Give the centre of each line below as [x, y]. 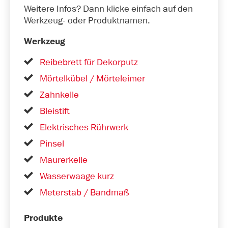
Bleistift [54, 111]
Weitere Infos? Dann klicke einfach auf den [108, 9]
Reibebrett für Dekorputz [89, 62]
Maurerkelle [63, 160]
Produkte [43, 218]
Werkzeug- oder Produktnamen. [87, 21]
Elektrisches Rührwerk [84, 127]
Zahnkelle [59, 95]
